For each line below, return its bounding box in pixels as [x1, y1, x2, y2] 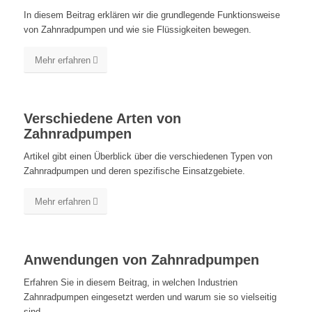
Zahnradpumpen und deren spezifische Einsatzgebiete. [23, 166, 245, 177]
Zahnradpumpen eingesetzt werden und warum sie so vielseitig [23, 292, 276, 303]
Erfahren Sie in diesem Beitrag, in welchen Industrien [23, 277, 237, 288]
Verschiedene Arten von [23, 111, 181, 127]
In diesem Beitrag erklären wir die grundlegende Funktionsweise [23, 10, 280, 21]
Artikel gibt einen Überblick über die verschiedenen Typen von [23, 151, 272, 162]
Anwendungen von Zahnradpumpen [23, 252, 259, 268]
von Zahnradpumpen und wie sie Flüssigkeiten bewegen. [23, 24, 251, 36]
